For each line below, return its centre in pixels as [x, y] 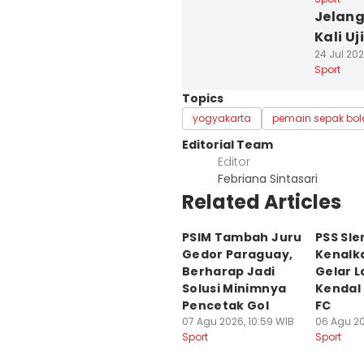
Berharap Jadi [229, 271]
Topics [203, 98]
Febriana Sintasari [268, 179]
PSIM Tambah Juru [242, 237]
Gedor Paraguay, [238, 254]
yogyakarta [222, 118]
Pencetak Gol [226, 305]
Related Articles [262, 202]
